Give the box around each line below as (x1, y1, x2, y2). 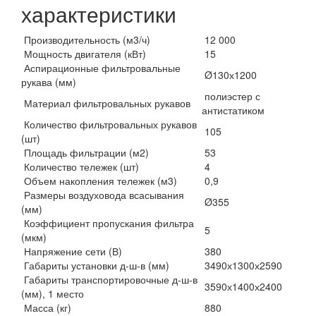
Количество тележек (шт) (21, 159, 139, 174)
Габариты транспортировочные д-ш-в (21, 272, 197, 286)
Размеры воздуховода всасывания (21, 188, 184, 202)
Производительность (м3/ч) (21, 32, 150, 47)
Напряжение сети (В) (21, 244, 122, 258)
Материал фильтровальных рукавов (21, 96, 190, 110)
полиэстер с (202, 89, 260, 103)
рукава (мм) (21, 75, 76, 89)
